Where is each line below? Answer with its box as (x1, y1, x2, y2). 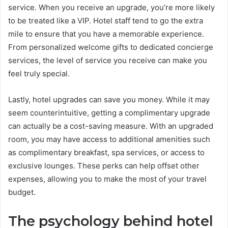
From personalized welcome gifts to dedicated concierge (8, 42, 213, 52)
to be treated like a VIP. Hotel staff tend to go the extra (8, 15, 203, 25)
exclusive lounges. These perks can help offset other (8, 160, 199, 170)
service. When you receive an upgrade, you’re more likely (8, 2, 215, 12)
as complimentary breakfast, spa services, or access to (8, 147, 205, 157)
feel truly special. (8, 68, 70, 78)
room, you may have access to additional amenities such (8, 134, 210, 144)
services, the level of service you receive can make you (8, 55, 207, 65)
